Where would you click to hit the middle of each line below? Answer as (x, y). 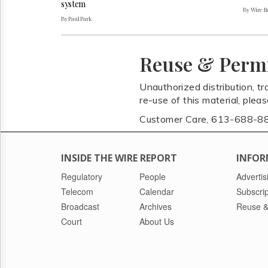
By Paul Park (77, 19)
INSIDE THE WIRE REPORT (119, 158)
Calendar (157, 192)
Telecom (77, 192)
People (153, 177)
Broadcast (80, 207)
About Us (157, 222)
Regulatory (82, 177)
